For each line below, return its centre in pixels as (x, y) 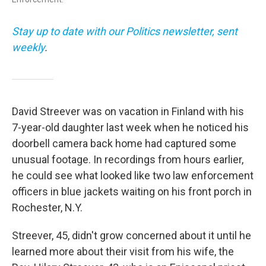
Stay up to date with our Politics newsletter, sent (125, 31)
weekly (28, 47)
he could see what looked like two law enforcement (133, 175)
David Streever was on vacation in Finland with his (128, 111)
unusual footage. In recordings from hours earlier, (128, 159)
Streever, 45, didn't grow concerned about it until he (132, 235)
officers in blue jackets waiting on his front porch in (132, 191)
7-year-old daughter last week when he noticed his (130, 127)
